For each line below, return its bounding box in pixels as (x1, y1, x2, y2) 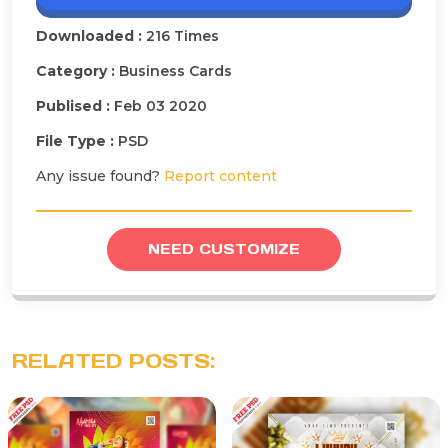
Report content (164, 166, 277, 185)
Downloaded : (36, 26, 146, 45)
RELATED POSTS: (12, 347, 215, 374)
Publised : (36, 96, 114, 115)
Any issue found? (36, 166, 164, 185)
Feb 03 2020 (114, 96, 207, 115)
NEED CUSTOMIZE (148, 239, 300, 258)
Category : (36, 61, 119, 80)
